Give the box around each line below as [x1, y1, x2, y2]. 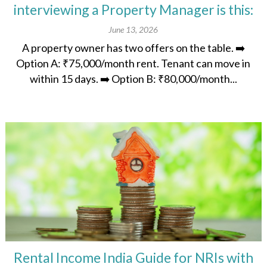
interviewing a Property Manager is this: [13, 1, 253, 18]
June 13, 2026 [108, 24, 159, 35]
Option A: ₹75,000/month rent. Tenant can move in [16, 57, 251, 70]
